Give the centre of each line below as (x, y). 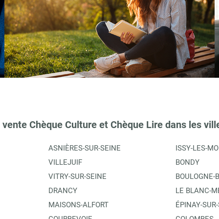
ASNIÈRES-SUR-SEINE (85, 148)
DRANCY (63, 190)
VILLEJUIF (65, 162)
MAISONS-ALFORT (78, 205)
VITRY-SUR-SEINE (77, 176)
